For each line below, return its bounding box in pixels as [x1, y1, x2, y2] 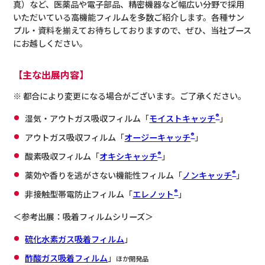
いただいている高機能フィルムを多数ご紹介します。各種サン [13, 11, 245, 23]
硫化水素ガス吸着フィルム [25, 233, 125, 245]
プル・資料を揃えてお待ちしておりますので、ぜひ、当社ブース [13, 24, 252, 36]
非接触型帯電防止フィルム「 [25, 188, 133, 200]
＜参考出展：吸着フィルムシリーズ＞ [13, 211, 154, 222]
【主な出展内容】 [13, 67, 89, 82]
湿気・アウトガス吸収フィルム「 [25, 112, 150, 124]
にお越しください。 [13, 37, 88, 49]
